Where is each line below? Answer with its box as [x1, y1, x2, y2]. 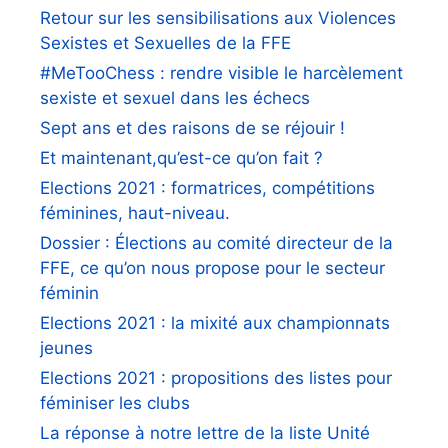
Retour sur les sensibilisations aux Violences [40, 8, 396, 29]
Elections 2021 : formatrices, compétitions [40, 178, 375, 199]
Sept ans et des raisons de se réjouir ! [40, 118, 345, 139]
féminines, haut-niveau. [40, 203, 230, 224]
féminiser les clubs [40, 393, 190, 414]
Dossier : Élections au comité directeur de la [40, 233, 393, 254]
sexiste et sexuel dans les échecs [40, 88, 310, 109]
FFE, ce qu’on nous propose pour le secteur [40, 258, 385, 279]
